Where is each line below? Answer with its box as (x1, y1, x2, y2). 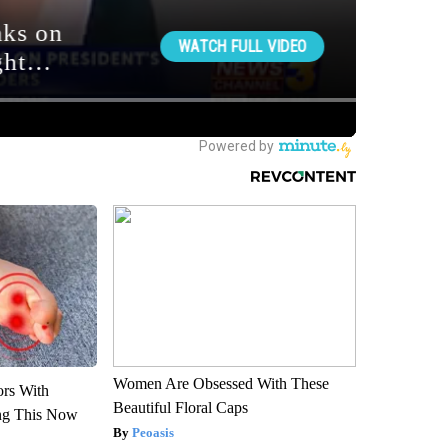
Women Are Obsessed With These (112, 375, 329, 393)
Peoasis (131, 425, 174, 441)
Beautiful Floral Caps (112, 399, 248, 417)
